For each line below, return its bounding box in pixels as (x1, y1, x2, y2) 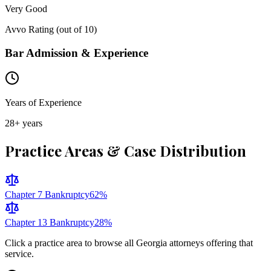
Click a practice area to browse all (5, 238, 136, 249)
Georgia (136, 238, 167, 249)
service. (5, 249, 34, 260)
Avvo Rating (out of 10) (5, 24, 97, 34)
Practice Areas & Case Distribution (5, 141, 246, 161)
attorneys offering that (167, 238, 253, 249)
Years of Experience (5, 97, 82, 108)
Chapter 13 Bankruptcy (5, 217, 94, 228)
